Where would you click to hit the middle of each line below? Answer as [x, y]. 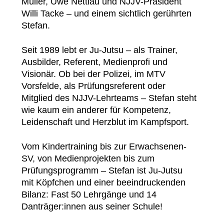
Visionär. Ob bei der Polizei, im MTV [93, 74]
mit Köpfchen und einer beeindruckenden [103, 182]
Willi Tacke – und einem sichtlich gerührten [106, 13]
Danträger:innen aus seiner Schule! [92, 206]
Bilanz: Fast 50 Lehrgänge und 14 [89, 194]
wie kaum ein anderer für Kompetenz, [96, 110]
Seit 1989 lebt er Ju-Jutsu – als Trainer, [99, 50]
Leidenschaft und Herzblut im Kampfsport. [105, 122]
